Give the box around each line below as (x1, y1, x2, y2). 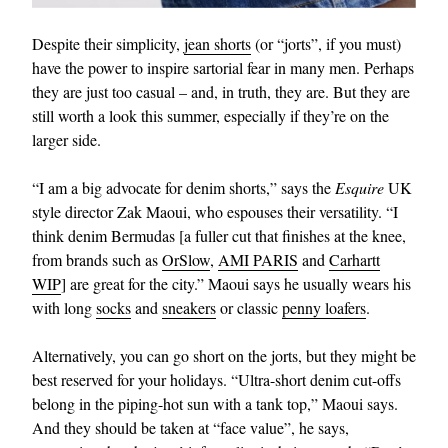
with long (32, 296, 96, 318)
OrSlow (162, 248, 210, 270)
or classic (216, 296, 282, 318)
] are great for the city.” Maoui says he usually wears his (61, 272, 411, 294)
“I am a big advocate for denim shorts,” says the (32, 176, 335, 198)
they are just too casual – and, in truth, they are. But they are (32, 80, 410, 102)
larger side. (32, 128, 101, 150)
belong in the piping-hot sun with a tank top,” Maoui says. (32, 392, 398, 414)
